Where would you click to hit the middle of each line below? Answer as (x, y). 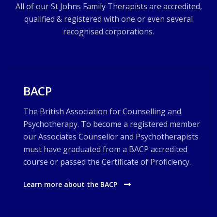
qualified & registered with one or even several (108, 19)
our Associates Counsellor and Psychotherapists (111, 137)
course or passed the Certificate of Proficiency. (107, 162)
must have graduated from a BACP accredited (105, 149)
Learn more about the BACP (71, 184)
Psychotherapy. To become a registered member (112, 124)
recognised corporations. (108, 31)
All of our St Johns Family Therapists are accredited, (108, 6)
